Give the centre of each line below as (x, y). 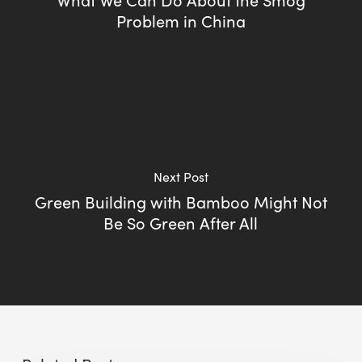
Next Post (181, 176)
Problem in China (181, 20)
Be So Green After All (181, 222)
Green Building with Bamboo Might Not (181, 201)
